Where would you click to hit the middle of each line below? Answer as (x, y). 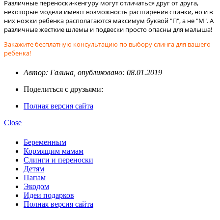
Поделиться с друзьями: (63, 89)
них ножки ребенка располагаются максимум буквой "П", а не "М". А (109, 21)
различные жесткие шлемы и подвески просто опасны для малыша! (109, 30)
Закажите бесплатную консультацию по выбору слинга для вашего (107, 44)
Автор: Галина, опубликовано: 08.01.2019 (93, 73)
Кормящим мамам (54, 151)
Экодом (36, 186)
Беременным (45, 142)
